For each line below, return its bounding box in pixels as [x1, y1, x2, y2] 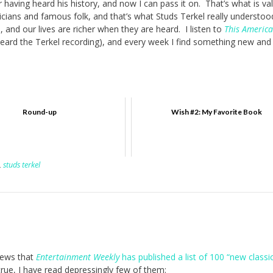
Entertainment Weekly [36, 250, 119, 263]
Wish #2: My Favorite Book [171, 107, 263, 116]
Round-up [23, 107, 57, 116]
